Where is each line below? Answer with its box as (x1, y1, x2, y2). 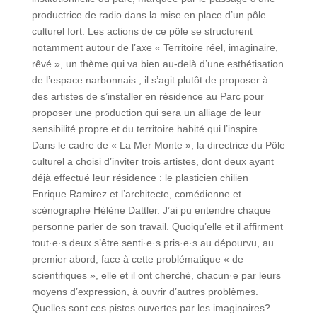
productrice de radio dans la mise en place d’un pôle (31, 9, 266, 21)
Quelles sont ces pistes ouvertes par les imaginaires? (31, 302, 270, 314)
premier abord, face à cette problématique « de (31, 253, 243, 265)
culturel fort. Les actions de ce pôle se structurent (31, 25, 253, 38)
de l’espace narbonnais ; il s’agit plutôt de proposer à (31, 74, 268, 86)
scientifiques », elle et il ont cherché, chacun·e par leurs (31, 270, 281, 282)
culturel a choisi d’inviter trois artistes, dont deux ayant (31, 156, 274, 168)
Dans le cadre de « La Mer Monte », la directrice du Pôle (31, 139, 285, 151)
